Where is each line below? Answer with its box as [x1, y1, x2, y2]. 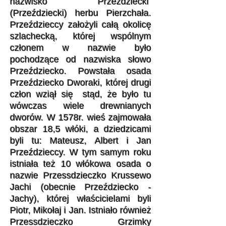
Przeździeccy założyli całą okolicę [10, 20, 151, 30]
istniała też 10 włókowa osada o [10, 159, 151, 169]
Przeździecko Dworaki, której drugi [10, 78, 151, 88]
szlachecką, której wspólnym [10, 31, 151, 41]
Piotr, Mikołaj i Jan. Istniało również [10, 205, 151, 215]
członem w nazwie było [10, 43, 151, 53]
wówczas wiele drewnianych [10, 101, 151, 111]
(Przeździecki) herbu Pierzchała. [10, 8, 151, 18]
